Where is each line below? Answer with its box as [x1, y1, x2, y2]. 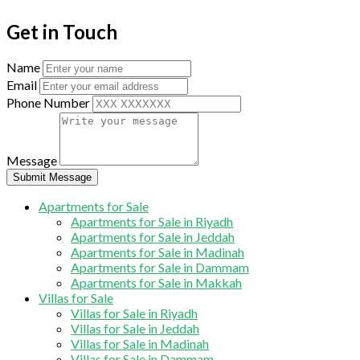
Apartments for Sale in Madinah [71, 243, 244, 260]
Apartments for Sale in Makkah [71, 274, 242, 290]
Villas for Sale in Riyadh [71, 305, 198, 321]
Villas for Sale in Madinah [71, 335, 209, 351]
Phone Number [6, 94, 90, 110]
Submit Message [13, 170, 92, 183]
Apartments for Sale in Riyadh [71, 213, 233, 229]
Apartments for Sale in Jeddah [71, 228, 235, 244]
